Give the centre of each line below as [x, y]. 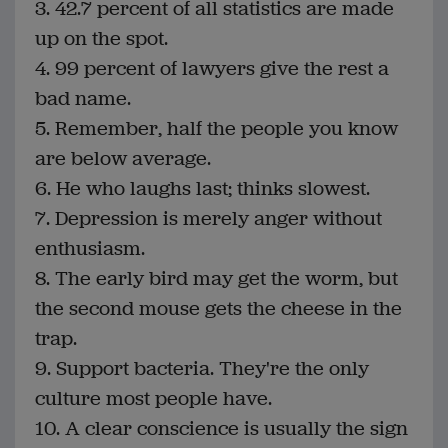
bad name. [83, 99]
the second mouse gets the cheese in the [218, 309]
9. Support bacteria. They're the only [202, 369]
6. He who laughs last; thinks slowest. [202, 189]
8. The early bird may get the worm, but [216, 279]
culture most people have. [153, 399]
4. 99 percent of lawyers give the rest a [212, 69]
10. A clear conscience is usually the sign [221, 429]
